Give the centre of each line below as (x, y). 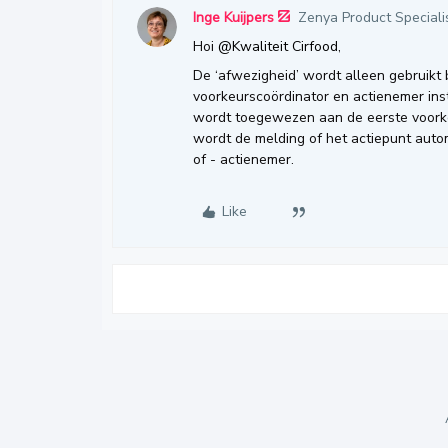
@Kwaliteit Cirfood (278, 46)
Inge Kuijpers (233, 17)
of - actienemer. (243, 159)
